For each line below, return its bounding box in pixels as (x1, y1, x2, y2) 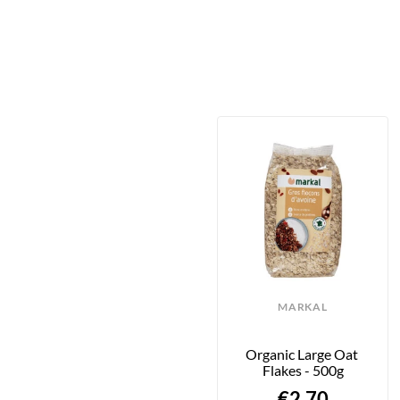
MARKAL (278, 299, 328, 313)
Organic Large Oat (245, 345, 358, 362)
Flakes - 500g (262, 361, 344, 379)
